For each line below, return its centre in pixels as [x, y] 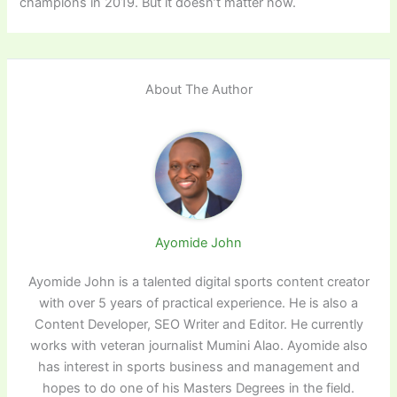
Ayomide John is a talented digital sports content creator [198, 282]
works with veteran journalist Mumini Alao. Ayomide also [198, 346]
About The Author [198, 90]
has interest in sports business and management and [198, 367]
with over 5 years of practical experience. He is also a [198, 304]
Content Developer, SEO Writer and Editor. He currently [198, 325]
